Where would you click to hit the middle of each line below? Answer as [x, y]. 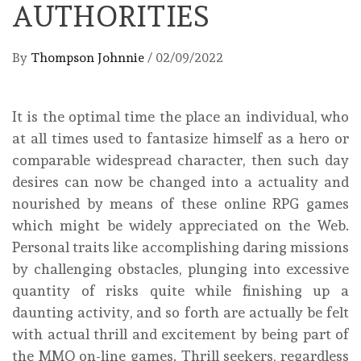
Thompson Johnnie [89, 58]
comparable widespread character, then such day [180, 160]
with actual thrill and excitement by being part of [180, 334]
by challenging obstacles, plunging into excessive [180, 269]
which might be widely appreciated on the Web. [180, 226]
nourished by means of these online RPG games [180, 204]
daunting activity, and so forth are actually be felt [180, 313]
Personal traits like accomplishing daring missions [180, 247]
